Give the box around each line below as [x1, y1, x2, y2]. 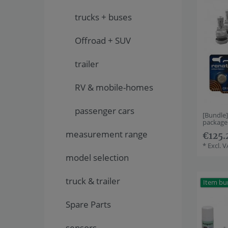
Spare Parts [66, 198, 111, 211]
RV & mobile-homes [74, 81, 153, 94]
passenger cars [74, 105, 134, 117]
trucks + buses [74, 11, 132, 23]
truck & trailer [66, 175, 120, 187]
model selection [66, 152, 129, 164]
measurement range [66, 128, 148, 140]
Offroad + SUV [74, 35, 131, 47]
